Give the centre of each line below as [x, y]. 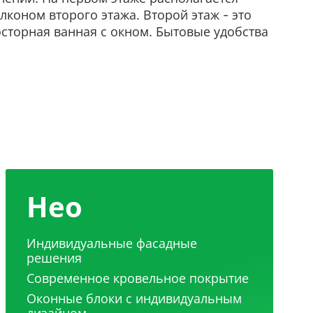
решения [54, 258]
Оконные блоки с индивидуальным [134, 298]
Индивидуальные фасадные [111, 243]
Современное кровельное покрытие [137, 278]
